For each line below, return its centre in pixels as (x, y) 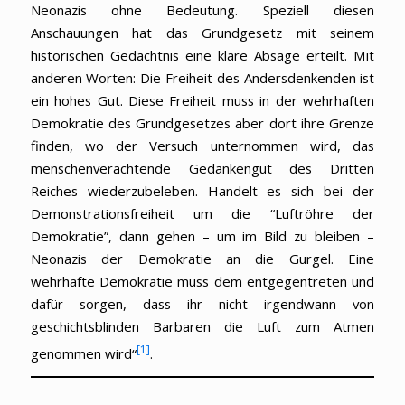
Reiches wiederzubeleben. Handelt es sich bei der (202, 190)
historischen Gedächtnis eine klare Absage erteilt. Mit (202, 55)
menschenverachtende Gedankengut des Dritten (202, 168)
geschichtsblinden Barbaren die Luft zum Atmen (202, 326)
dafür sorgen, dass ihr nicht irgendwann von (202, 303)
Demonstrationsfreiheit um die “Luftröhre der (202, 213)
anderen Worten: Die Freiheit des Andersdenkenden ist (202, 77)
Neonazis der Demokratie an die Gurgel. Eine (202, 258)
